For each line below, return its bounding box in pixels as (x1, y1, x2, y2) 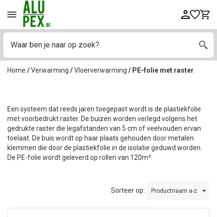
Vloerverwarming (74, 66, 127, 75)
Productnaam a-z (151, 187, 197, 194)
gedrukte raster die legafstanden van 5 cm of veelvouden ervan (7, 124, 201, 133)
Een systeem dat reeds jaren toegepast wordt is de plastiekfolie (7, 105, 201, 113)
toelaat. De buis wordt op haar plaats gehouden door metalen (7, 134, 194, 142)
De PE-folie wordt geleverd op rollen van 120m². (7, 154, 154, 162)
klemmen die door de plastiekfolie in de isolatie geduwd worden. (7, 144, 202, 152)
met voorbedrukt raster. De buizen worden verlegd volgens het (7, 115, 197, 123)
